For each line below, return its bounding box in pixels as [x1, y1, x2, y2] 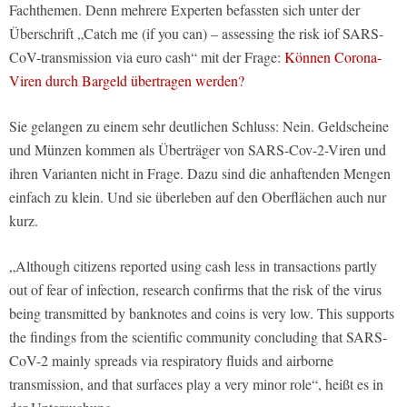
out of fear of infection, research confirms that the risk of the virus [9, 280, 382, 300]
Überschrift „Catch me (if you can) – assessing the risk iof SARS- [9, 24, 383, 44]
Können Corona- [284, 47, 382, 67]
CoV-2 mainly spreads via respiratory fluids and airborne [9, 351, 333, 371]
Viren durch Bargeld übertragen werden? [9, 71, 244, 91]
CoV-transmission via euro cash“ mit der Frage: [9, 47, 284, 67]
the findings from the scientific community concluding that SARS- [9, 327, 387, 347]
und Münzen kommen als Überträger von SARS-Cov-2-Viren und [9, 140, 386, 160]
